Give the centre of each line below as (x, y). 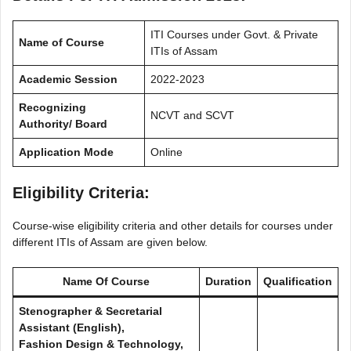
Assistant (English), (72, 327)
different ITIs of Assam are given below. (110, 242)
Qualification (298, 281)
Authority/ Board (63, 123)
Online (166, 152)
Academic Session (68, 79)
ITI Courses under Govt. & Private (234, 34)
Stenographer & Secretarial (90, 311)
